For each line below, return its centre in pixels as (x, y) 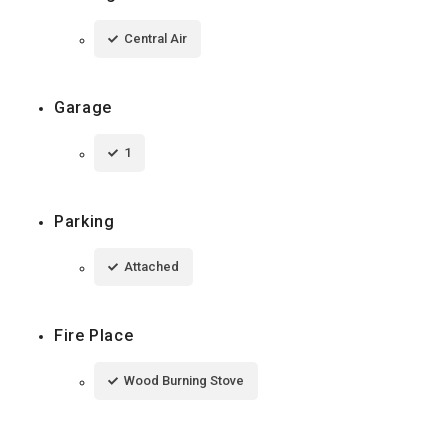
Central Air (155, 39)
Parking (84, 222)
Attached (151, 267)
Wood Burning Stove (184, 381)
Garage (83, 108)
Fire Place (94, 336)
